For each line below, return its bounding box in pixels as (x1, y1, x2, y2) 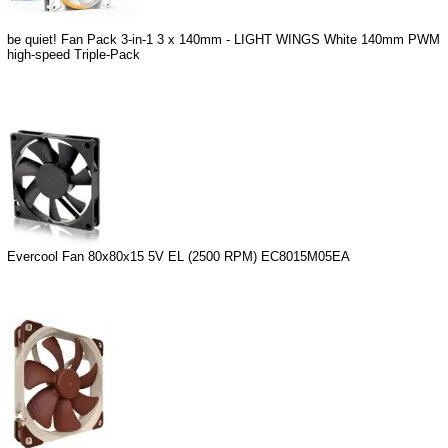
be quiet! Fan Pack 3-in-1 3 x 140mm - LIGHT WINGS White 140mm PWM (7, 31, 440, 47)
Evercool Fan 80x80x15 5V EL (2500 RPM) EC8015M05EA (7, 248, 350, 264)
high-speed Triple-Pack (7, 46, 140, 62)
